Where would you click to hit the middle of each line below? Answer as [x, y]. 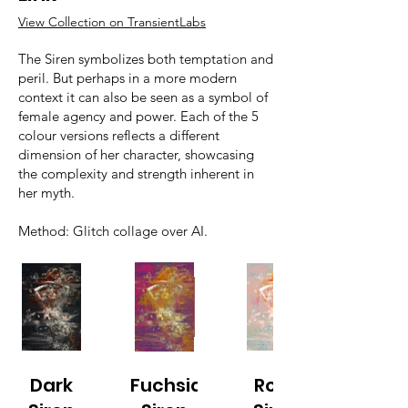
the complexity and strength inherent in [136, 174]
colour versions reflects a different [119, 136]
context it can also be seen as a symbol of [143, 97]
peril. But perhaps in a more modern [127, 78]
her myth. [46, 193]
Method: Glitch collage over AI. [113, 231]
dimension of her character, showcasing [136, 155]
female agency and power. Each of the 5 [138, 117]
